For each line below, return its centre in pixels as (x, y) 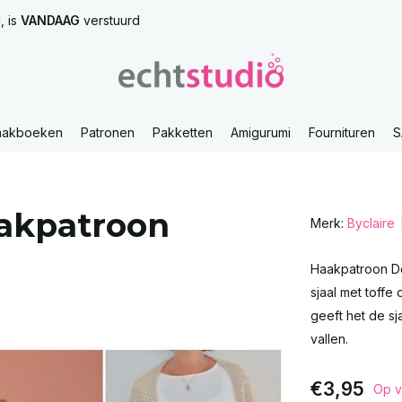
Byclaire (371, 223)
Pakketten (183, 132)
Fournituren (342, 132)
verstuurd (110, 20)
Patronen (108, 132)
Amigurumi (261, 132)
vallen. (329, 339)
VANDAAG (50, 20)
